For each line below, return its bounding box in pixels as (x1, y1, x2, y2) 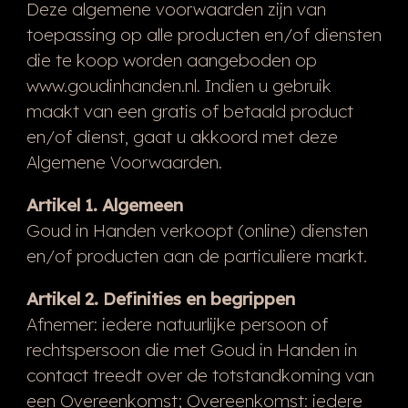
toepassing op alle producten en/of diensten (25, 23, 382, 46)
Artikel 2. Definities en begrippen (25, 287, 295, 310)
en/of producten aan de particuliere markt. (25, 244, 367, 267)
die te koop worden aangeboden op (25, 48, 317, 71)
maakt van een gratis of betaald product (25, 99, 353, 122)
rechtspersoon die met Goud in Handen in (25, 338, 357, 361)
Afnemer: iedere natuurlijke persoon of (25, 312, 328, 335)
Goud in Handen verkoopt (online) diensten (25, 219, 368, 241)
